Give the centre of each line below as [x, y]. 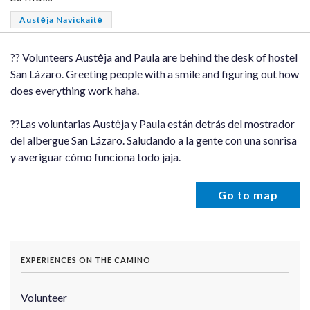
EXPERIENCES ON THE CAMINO [86, 260]
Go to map [248, 195]
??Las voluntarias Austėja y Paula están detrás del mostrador [153, 124]
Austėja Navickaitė [61, 20]
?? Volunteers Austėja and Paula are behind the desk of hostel [154, 57]
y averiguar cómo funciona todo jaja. [95, 157]
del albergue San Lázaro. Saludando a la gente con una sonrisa [154, 140]
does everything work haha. [75, 91]
